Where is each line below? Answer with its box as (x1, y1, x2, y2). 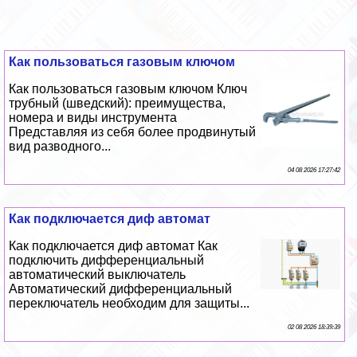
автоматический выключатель (9, 268, 186, 282)
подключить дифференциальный (9, 253, 205, 268)
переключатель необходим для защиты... (9, 296, 250, 311)
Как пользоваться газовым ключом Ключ (9, 82, 248, 96)
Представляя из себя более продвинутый (9, 125, 257, 139)
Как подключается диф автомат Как (9, 239, 218, 253)
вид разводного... (9, 139, 112, 154)
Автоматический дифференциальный (9, 282, 233, 296)
